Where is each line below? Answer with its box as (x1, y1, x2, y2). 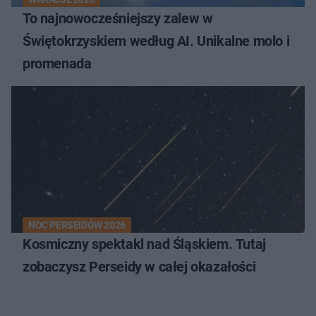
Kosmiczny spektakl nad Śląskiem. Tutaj (23, 236, 266, 253)
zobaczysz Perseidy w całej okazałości (23, 258, 256, 276)
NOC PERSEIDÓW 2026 (28, 219, 126, 231)
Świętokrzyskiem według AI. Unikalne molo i (23, 32, 290, 50)
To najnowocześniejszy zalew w (23, 10, 213, 28)
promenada (23, 55, 92, 73)
